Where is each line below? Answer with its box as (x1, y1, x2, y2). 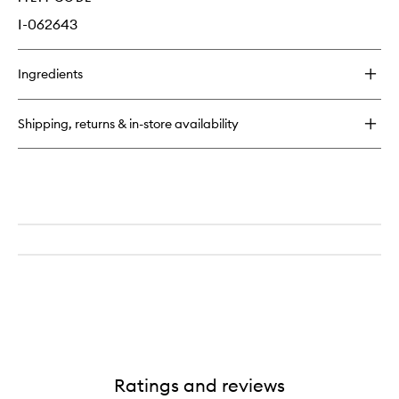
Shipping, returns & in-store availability (18, 116, 239, 133)
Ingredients (18, 66, 83, 83)
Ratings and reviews (114, 374, 285, 397)
